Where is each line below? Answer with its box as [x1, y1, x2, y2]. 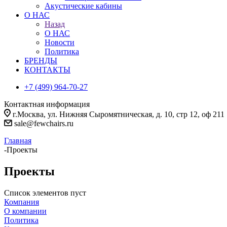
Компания [4, 197, 39, 206]
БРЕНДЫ [24, 56, 57, 65]
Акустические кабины [45, 2, 122, 10]
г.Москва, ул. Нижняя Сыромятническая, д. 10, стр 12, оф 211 [13, 110, 224, 119]
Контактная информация [4, 100, 90, 108]
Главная [4, 136, 31, 145]
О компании [4, 206, 47, 215]
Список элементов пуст [4, 188, 86, 197]
